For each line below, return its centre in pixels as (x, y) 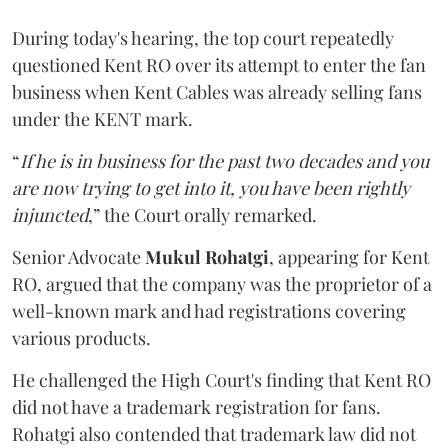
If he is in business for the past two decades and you (224, 161)
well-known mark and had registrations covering (209, 311)
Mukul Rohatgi (207, 257)
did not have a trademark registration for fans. (196, 407)
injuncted (50, 215)
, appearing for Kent (349, 257)
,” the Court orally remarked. (202, 215)
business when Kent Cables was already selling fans (217, 92)
